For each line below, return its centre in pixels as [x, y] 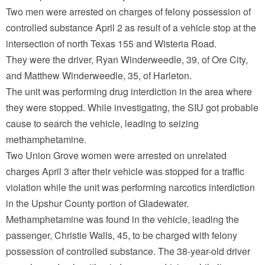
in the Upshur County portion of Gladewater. [97, 203]
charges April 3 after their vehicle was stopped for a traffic [125, 171]
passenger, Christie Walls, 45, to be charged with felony [122, 235]
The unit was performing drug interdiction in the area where [129, 91]
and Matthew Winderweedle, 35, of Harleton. [99, 75]
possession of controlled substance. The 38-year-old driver [128, 251]
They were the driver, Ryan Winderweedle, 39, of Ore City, [127, 59]
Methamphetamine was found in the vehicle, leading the [122, 219]
